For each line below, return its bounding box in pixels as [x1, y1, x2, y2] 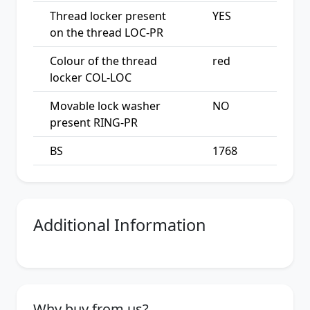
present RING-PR [50, 114, 138, 130]
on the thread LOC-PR [50, 24, 163, 40]
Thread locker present [50, 8, 166, 24]
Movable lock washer [50, 98, 161, 113]
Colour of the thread [50, 53, 157, 69]
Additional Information [33, 213, 206, 236]
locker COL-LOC [50, 69, 131, 85]
